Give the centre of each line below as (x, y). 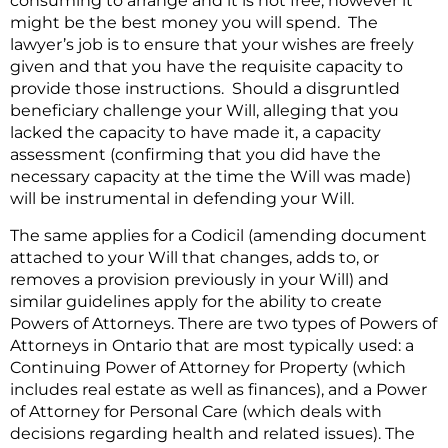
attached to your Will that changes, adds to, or (194, 257)
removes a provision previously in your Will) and (199, 279)
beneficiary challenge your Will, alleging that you (204, 111)
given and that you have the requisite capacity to (206, 67)
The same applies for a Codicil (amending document (218, 235)
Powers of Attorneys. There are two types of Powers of (223, 323)
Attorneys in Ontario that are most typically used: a (212, 345)
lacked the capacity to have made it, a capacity (195, 133)
